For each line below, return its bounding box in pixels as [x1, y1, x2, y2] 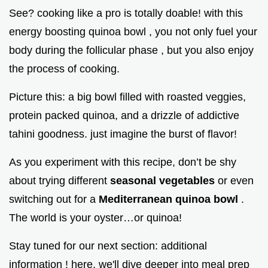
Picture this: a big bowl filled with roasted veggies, [9, 90, 246, 103]
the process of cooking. [9, 62, 120, 75]
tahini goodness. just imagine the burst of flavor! [9, 127, 237, 140]
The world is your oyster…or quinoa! [9, 211, 182, 224]
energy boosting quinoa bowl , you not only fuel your [9, 25, 257, 38]
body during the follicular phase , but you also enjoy [9, 44, 254, 56]
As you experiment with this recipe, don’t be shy [9, 156, 236, 168]
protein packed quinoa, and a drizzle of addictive [9, 109, 239, 121]
